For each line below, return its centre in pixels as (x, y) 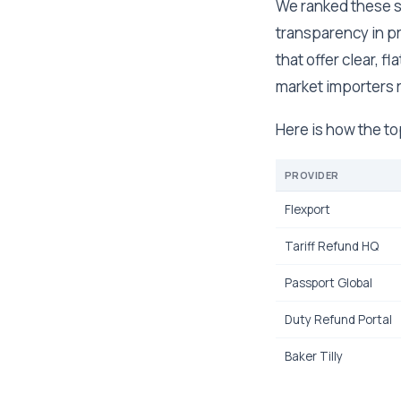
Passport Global (328, 283)
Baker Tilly (314, 356)
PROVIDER (312, 175)
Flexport (307, 209)
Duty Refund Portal (338, 320)
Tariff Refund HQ (332, 246)
